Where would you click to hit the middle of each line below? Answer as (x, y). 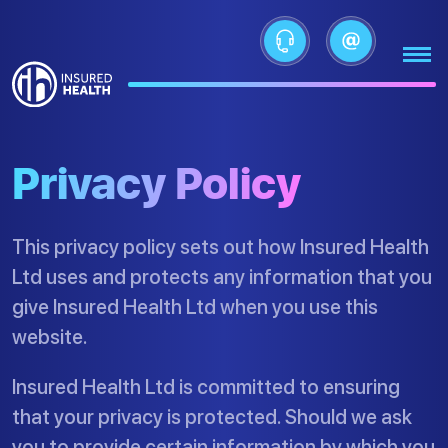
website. (50, 337)
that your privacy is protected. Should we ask (212, 417)
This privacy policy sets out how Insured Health (220, 247)
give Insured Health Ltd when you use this (195, 307)
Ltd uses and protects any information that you (222, 277)
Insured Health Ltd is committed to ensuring (206, 387)
